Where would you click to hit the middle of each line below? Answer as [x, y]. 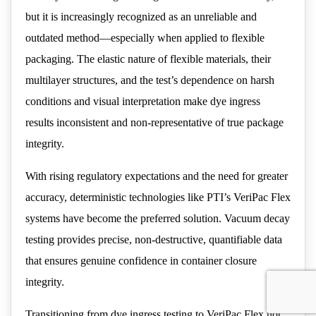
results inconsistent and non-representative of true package [154, 123]
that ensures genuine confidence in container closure [141, 261]
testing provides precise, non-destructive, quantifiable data [154, 240]
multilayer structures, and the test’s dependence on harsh [150, 80]
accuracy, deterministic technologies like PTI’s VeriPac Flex [158, 197]
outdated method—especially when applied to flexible [145, 38]
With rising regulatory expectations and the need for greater [157, 176]
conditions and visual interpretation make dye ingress [143, 102]
